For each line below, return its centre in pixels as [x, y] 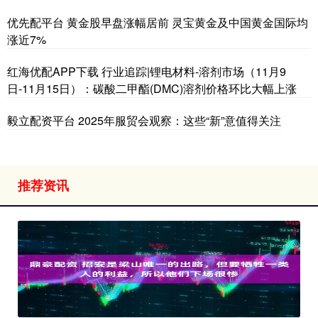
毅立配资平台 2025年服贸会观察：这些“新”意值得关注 [144, 121]
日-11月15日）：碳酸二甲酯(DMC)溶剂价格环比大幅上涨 [152, 89]
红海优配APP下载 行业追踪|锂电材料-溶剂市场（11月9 [147, 72]
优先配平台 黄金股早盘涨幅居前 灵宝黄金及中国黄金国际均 [158, 23]
